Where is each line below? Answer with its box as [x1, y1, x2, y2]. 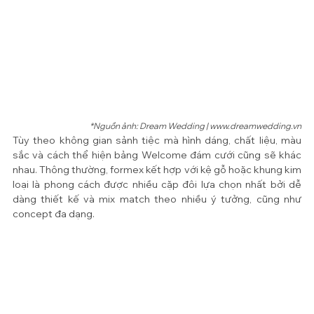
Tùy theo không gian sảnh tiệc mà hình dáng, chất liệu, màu [13, 134, 301, 147]
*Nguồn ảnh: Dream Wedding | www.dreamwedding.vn [90, 121, 301, 132]
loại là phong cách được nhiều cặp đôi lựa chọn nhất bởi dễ [13, 178, 301, 191]
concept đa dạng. [13, 207, 97, 221]
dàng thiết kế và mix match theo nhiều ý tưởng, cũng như [13, 193, 301, 206]
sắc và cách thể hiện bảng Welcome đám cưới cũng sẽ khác [13, 149, 301, 162]
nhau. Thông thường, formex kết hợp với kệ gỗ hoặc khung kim [13, 163, 301, 177]
